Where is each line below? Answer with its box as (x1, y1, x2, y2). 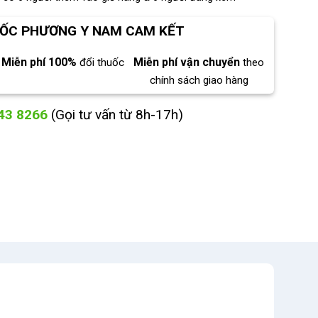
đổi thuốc (79, 55, 124, 69)
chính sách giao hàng (149, 73, 248, 87)
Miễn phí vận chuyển (133, 55, 241, 69)
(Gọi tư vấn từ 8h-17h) (50, 106, 183, 123)
